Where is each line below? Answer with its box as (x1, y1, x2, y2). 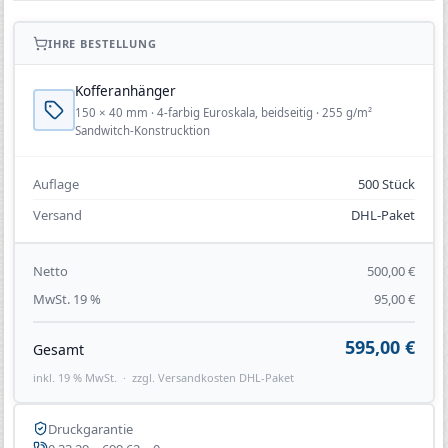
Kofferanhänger (74, 81, 176, 100)
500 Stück (358, 174, 416, 193)
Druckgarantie (47, 419, 133, 438)
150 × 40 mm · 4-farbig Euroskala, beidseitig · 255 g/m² (74, 104, 372, 120)
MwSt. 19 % (32, 290, 101, 309)
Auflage (32, 174, 79, 193)
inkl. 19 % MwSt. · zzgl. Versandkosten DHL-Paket (32, 369, 294, 385)
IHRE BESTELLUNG (47, 35, 157, 51)
